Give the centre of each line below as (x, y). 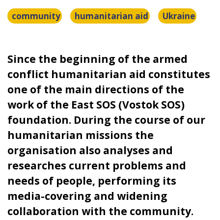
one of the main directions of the (96, 89)
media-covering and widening (87, 196)
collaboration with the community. (100, 211)
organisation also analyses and (90, 150)
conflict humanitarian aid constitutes (109, 74)
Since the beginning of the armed (97, 59)
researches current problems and (97, 165)
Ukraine (179, 16)
